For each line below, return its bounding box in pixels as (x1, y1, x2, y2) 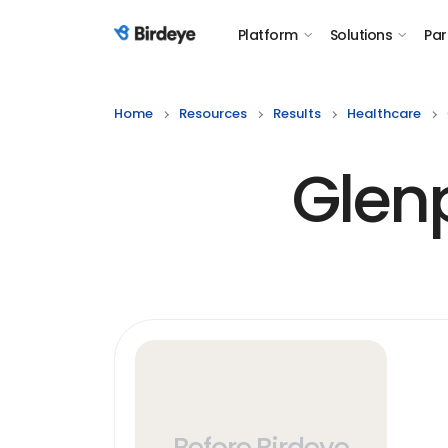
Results (273, 104, 321, 123)
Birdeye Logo (113, 34, 213, 57)
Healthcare (347, 104, 421, 123)
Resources (179, 104, 247, 123)
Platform (238, 25, 298, 45)
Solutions (329, 25, 392, 45)
